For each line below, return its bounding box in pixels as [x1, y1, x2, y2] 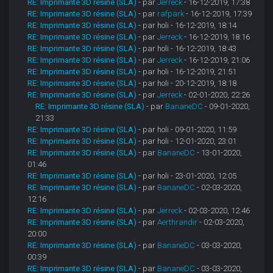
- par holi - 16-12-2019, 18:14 [138, 21, 237, 30]
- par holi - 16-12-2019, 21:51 [138, 67, 237, 77]
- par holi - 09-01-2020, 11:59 [138, 125, 237, 135]
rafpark [157, 9, 185, 19]
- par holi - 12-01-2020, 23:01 [138, 136, 237, 146]
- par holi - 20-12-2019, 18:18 [138, 79, 237, 88]
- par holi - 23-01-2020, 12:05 [138, 171, 237, 181]
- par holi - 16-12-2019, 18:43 [138, 44, 237, 54]
